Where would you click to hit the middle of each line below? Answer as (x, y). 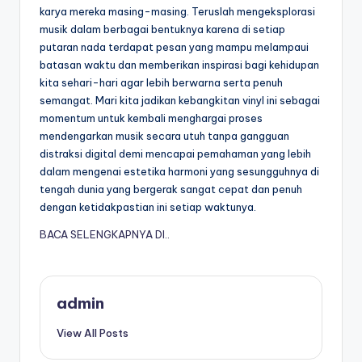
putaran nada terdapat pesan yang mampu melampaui (174, 47)
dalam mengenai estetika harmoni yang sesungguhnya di (179, 172)
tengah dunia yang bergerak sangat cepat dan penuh (171, 189)
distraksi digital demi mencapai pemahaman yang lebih (175, 154)
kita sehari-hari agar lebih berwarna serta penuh (161, 83)
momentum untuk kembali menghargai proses (151, 118)
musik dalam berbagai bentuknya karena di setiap (162, 29)
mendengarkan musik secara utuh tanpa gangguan (164, 136)
